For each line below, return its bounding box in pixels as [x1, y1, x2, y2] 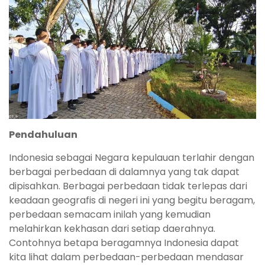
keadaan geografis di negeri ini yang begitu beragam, [9, 193, 255, 208]
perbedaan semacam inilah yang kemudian [9, 208, 211, 222]
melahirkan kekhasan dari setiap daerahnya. [9, 222, 215, 236]
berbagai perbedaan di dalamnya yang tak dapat [9, 165, 240, 179]
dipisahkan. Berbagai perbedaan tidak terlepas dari [9, 179, 247, 193]
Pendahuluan [9, 128, 77, 142]
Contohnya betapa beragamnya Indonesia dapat [9, 236, 239, 250]
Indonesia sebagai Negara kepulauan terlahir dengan [9, 151, 254, 165]
